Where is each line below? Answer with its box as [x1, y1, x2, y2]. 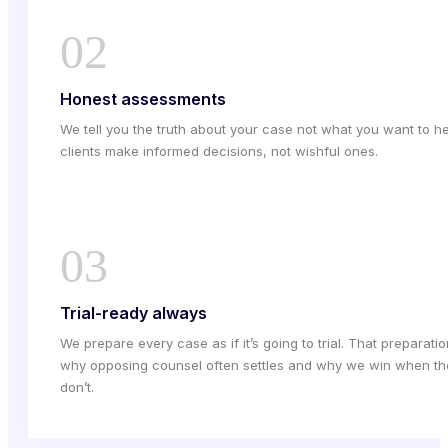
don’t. [60, 378, 94, 395]
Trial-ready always [60, 302, 207, 323]
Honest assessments [60, 88, 226, 109]
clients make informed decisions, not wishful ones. [60, 142, 378, 159]
